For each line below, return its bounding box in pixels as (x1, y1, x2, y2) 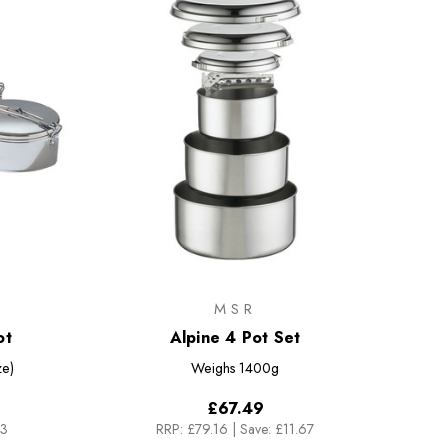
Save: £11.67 (240, 418, 314, 439)
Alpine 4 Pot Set (169, 325, 301, 349)
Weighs (190, 357, 236, 378)
